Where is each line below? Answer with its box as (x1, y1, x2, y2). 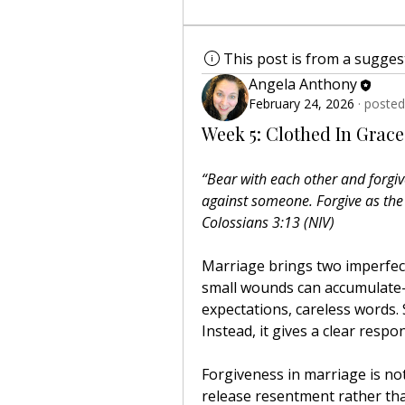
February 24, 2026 (249, 94, 354, 112)
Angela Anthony (249, 74, 357, 94)
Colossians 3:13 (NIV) (202, 212, 334, 232)
